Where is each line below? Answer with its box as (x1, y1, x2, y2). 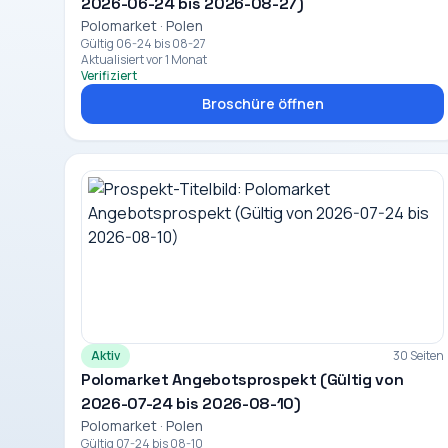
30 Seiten (393, 347, 445, 364)
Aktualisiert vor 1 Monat (81, 51, 207, 68)
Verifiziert (81, 67, 137, 84)
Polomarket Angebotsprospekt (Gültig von (81, 369, 404, 390)
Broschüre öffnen (201, 94, 324, 113)
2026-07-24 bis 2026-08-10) (81, 393, 301, 414)
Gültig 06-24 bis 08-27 (81, 35, 206, 52)
